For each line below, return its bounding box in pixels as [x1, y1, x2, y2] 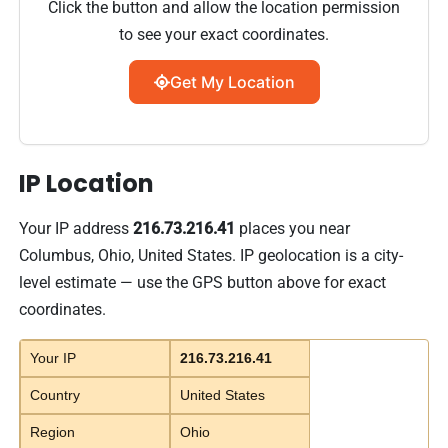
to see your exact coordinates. [119, 24, 329, 44]
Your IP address [19, 218, 134, 238]
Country [30, 386, 81, 403]
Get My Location [169, 71, 295, 92]
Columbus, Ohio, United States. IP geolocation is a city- [19, 245, 404, 265]
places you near [235, 218, 351, 238]
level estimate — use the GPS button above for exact [19, 272, 387, 292]
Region [30, 423, 76, 440]
